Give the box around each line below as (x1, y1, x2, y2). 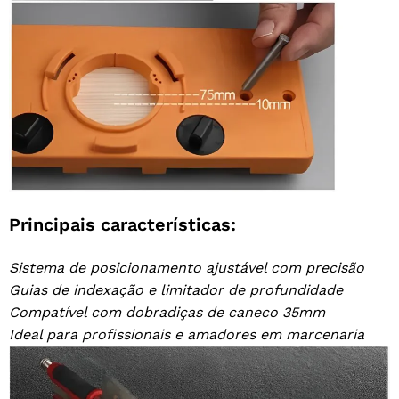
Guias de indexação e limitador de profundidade (9, 281, 343, 299)
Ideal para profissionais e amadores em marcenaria (9, 326, 364, 344)
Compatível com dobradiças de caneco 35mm (9, 304, 325, 322)
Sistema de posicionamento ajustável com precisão (9, 259, 364, 277)
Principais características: (9, 214, 236, 236)
